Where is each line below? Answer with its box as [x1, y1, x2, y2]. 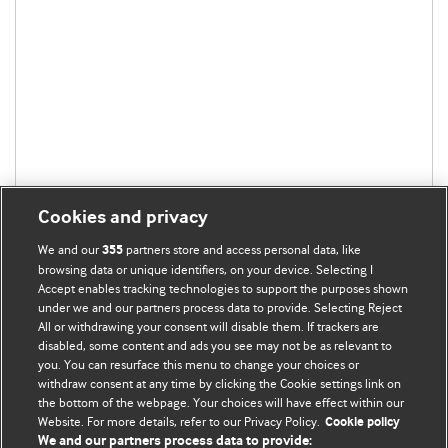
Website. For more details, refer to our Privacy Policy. [38, 414, 321, 429]
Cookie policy [325, 415, 401, 430]
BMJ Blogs [30, 395, 116, 423]
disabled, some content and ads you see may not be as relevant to [38, 338, 393, 353]
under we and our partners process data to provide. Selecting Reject [38, 300, 403, 315]
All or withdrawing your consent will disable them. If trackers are [38, 319, 380, 334]
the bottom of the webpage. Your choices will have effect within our [38, 395, 405, 410]
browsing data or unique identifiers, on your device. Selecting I [38, 262, 374, 277]
